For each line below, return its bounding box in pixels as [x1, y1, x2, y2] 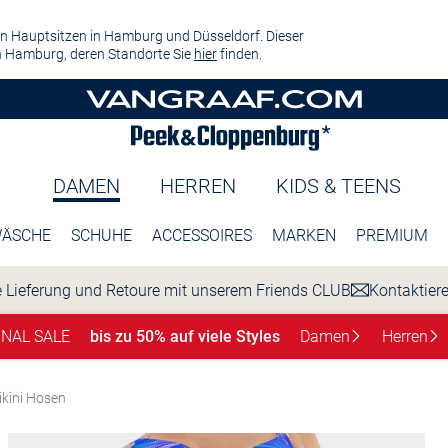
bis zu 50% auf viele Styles [90, 326, 280, 346]
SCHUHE [70, 226, 132, 245]
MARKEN [271, 226, 336, 245]
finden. [217, 45, 262, 62]
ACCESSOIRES [151, 226, 252, 245]
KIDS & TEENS [276, 174, 401, 198]
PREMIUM [355, 226, 428, 245]
